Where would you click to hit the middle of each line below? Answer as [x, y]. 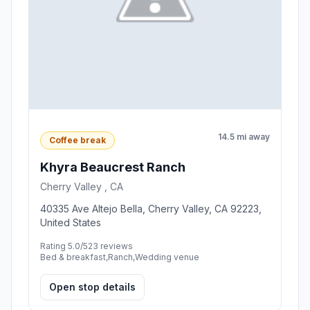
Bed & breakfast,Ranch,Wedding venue [120, 257]
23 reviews [110, 246]
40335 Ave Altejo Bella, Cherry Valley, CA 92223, [151, 208]
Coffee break [77, 140]
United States [71, 222]
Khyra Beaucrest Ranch [113, 167]
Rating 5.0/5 [64, 246]
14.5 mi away [244, 137]
